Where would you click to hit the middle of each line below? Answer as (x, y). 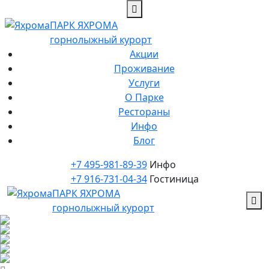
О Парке (144, 97)
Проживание (144, 68)
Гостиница (173, 179)
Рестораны (144, 112)
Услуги (144, 83)
